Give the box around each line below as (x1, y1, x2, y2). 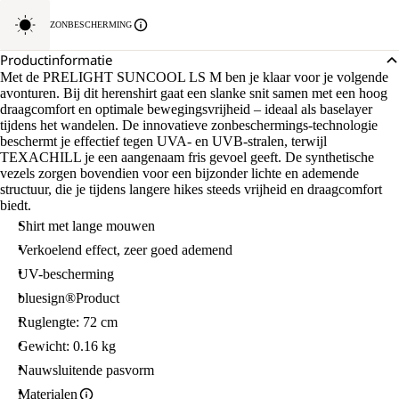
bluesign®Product (18, 290, 119, 305)
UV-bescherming (18, 266, 114, 281)
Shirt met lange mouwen (18, 218, 155, 233)
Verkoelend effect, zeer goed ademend (18, 242, 232, 257)
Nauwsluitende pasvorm (18, 362, 154, 378)
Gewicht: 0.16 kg (18, 338, 116, 354)
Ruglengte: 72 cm (18, 314, 118, 330)
